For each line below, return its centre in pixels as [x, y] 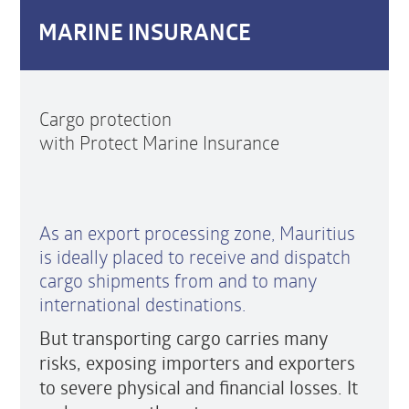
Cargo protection [105, 118]
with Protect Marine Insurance [159, 142]
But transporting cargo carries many [183, 338]
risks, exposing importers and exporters [197, 362]
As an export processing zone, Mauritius [197, 232]
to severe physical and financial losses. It [198, 387]
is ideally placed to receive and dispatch [194, 256]
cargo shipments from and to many [178, 280]
